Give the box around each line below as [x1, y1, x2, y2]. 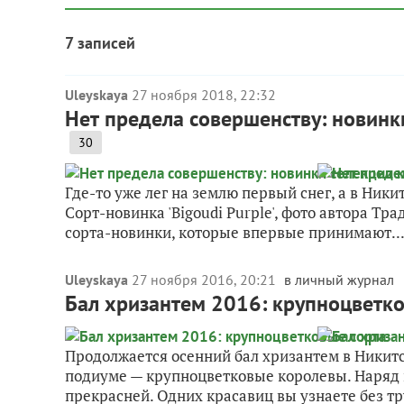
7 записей [65, 32, 135, 53]
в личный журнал [284, 271, 394, 289]
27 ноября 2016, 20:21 [132, 271, 280, 289]
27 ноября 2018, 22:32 [132, 86, 276, 104]
